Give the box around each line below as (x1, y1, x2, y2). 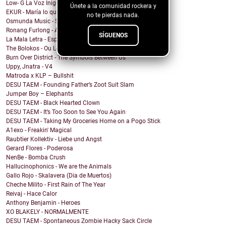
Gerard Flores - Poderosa (6, 145, 73, 152)
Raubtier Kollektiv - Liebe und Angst (6, 136, 102, 143)
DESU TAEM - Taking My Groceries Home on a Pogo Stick (6, 118, 160, 125)
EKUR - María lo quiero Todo (6, 9, 82, 16)
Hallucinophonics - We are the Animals (6, 163, 111, 171)
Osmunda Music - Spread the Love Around (6, 18, 120, 25)
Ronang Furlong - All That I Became (6, 27, 102, 34)
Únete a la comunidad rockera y (70, 2, 156, 10)
